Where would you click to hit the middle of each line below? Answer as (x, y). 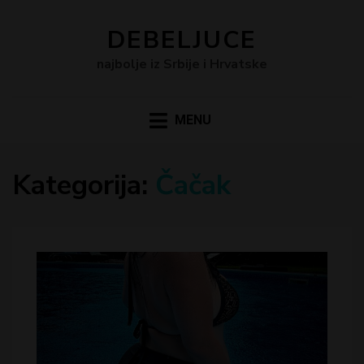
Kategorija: (80, 186)
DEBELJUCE (182, 40)
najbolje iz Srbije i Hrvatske (182, 64)
